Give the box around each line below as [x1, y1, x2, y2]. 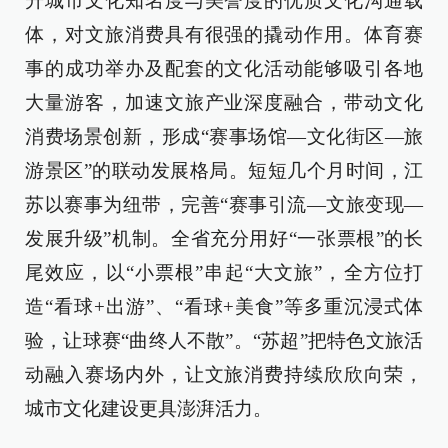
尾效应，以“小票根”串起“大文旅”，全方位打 [25, 261, 423, 283]
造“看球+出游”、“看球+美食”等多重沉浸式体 [25, 295, 423, 317]
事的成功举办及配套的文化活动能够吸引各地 [25, 57, 423, 79]
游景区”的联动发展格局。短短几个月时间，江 [25, 159, 423, 181]
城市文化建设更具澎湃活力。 [25, 397, 272, 419]
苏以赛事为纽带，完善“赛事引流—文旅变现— [25, 193, 423, 215]
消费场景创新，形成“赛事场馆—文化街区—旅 [25, 125, 423, 147]
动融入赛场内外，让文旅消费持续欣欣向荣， [25, 363, 423, 385]
